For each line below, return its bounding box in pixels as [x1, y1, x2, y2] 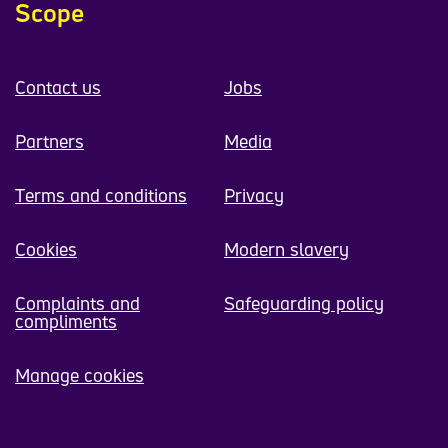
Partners [15, 129, 84, 154]
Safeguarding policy [224, 291, 384, 316]
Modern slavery [224, 237, 349, 262]
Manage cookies [15, 363, 144, 388]
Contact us [15, 75, 101, 100]
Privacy [224, 183, 284, 208]
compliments [15, 309, 117, 334]
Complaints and [15, 291, 140, 316]
